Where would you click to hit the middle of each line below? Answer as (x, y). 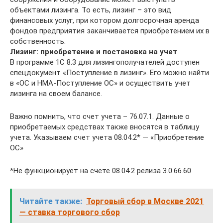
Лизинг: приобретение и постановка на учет (94, 52)
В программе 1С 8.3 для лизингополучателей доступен (105, 62)
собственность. (38, 41)
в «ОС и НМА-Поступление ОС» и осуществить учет (100, 83)
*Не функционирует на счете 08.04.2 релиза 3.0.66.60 (101, 170)
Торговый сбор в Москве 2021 (145, 201)
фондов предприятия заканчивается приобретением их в (110, 31)
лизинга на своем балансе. (56, 93)
